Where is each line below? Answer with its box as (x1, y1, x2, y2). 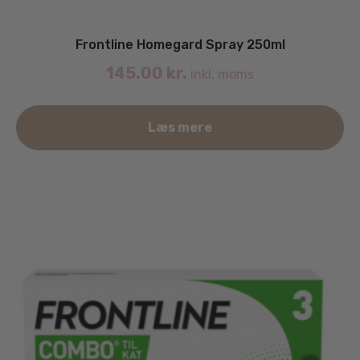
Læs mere (148, 119, 212, 135)
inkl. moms (187, 66, 254, 82)
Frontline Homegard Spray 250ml (75, 36, 285, 52)
